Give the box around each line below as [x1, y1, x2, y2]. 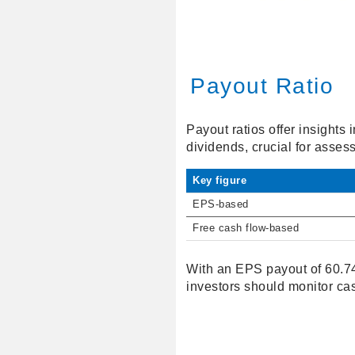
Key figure [193, 175, 247, 187]
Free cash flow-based [193, 223, 300, 235]
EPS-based [193, 199, 249, 211]
